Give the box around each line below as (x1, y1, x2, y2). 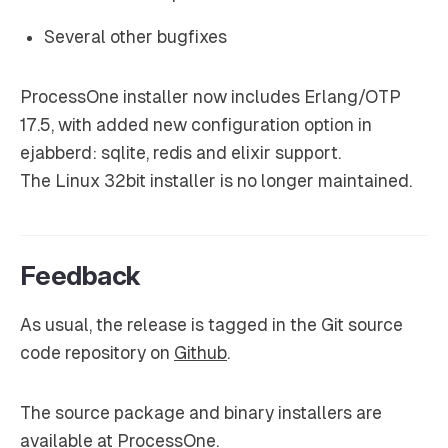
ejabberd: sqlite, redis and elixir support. (20, 142, 341, 163)
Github (174, 342, 227, 363)
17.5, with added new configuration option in (20, 114, 372, 135)
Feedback (20, 258, 140, 291)
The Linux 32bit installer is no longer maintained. (20, 170, 412, 191)
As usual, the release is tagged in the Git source (20, 314, 403, 335)
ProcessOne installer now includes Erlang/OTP (20, 86, 401, 107)
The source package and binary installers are (20, 402, 382, 423)
